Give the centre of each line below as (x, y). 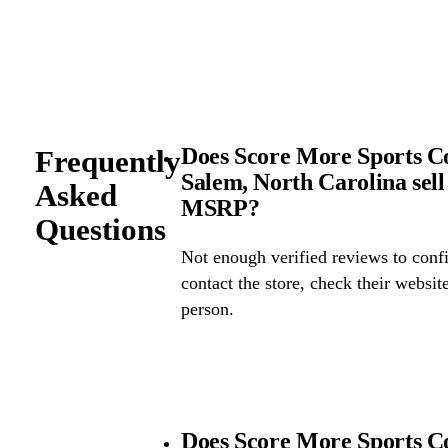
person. (207, 309)
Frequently (107, 161)
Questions (100, 229)
